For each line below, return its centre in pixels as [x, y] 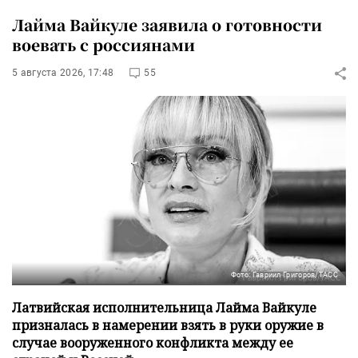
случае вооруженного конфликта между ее [153, 342]
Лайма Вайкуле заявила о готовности [167, 24]
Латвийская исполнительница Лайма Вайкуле [164, 307]
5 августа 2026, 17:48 [63, 73]
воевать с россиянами [103, 44]
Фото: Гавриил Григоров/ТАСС [284, 274]
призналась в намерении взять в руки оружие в [168, 325]
